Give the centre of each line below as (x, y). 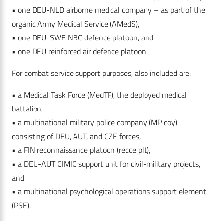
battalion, (27, 109)
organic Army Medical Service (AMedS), (75, 24)
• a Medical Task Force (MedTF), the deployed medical (99, 95)
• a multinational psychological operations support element (109, 192)
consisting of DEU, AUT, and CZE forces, (76, 136)
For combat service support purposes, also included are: (102, 73)
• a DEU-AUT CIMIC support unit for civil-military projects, (106, 164)
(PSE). (22, 205)
